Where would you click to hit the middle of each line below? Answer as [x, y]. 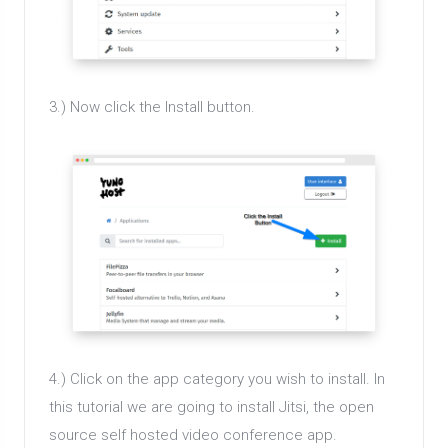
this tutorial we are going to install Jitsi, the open [211, 406]
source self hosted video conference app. [193, 434]
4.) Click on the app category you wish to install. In [217, 378]
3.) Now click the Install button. [152, 107]
